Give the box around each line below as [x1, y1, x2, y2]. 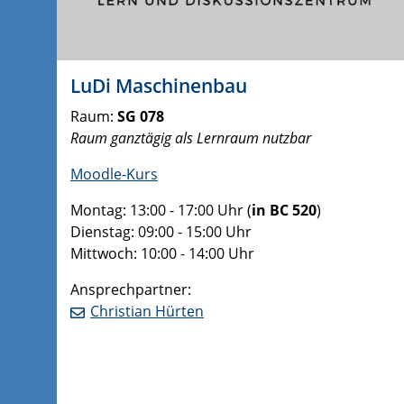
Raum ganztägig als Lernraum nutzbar [70, 127, 311, 148]
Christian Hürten [90, 300, 204, 321]
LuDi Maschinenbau [70, 72, 247, 98]
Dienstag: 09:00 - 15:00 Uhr [70, 221, 255, 242]
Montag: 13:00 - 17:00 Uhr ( [70, 199, 252, 220]
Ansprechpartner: [70, 279, 191, 299]
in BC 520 [252, 199, 317, 220]
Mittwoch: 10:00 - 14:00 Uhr [70, 243, 254, 263]
